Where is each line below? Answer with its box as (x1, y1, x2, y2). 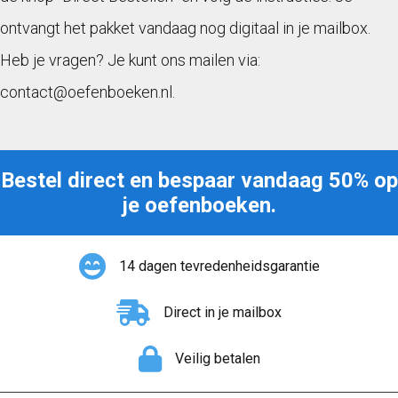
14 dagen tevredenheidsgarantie (118, 257, 320, 275)
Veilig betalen (174, 349, 260, 367)
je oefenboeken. (122, 192, 276, 218)
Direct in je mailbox (163, 303, 282, 321)
